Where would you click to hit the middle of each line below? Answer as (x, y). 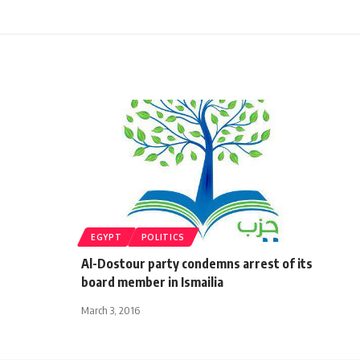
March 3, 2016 (110, 310)
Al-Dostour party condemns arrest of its (197, 263)
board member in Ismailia (152, 282)
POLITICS (163, 237)
